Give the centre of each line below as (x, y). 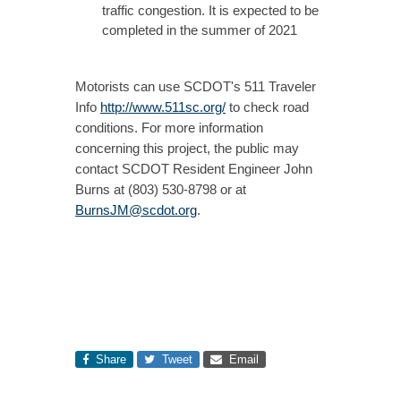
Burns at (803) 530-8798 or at (161, 189)
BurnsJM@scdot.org (136, 210)
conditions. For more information (169, 128)
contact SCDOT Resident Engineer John (194, 169)
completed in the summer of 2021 (200, 30)
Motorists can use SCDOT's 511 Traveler (196, 86)
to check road (267, 107)
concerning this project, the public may (187, 148)
